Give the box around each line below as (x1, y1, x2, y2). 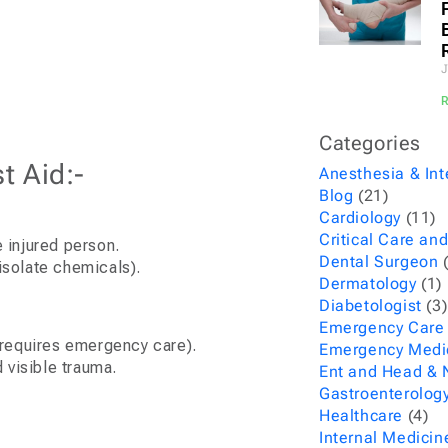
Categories (319, 131, 422, 155)
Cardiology (319, 208, 402, 227)
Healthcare (319, 406, 404, 425)
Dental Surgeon (319, 252, 439, 271)
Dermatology (319, 274, 417, 293)
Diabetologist (319, 296, 422, 315)
